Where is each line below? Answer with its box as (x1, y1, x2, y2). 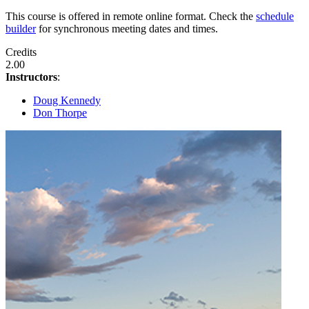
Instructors (6, 71, 57, 83)
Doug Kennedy (33, 94, 101, 107)
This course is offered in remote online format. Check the (6, 10, 256, 23)
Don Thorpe (33, 107, 87, 119)
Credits (6, 46, 37, 59)
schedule (256, 10, 294, 23)
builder (6, 23, 36, 35)
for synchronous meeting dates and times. (36, 23, 218, 35)
